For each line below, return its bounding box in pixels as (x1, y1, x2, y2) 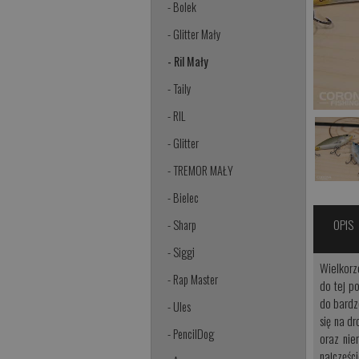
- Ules (167, 298, 192, 316)
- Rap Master (167, 271, 219, 288)
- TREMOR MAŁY (167, 162, 234, 179)
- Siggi (167, 244, 196, 261)
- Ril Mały (167, 53, 209, 71)
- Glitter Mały (167, 26, 221, 43)
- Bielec (167, 189, 200, 207)
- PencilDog (167, 325, 215, 343)
